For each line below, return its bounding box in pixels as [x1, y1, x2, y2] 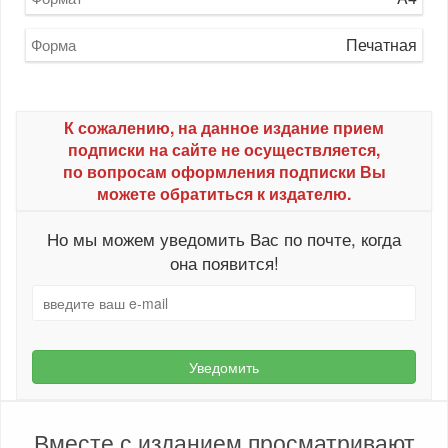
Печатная [346, 33, 417, 56]
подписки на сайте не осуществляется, [68, 138, 380, 161]
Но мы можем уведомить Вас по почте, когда [47, 226, 401, 251]
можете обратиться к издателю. [97, 182, 351, 205]
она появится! [169, 250, 279, 275]
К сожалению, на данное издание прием [64, 116, 384, 139]
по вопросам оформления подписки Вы [62, 160, 386, 183]
